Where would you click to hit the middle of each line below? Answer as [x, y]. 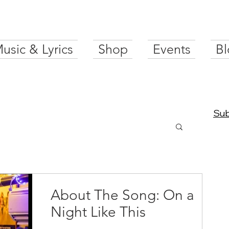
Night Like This [98, 212]
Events [171, 49]
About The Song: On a [122, 195]
